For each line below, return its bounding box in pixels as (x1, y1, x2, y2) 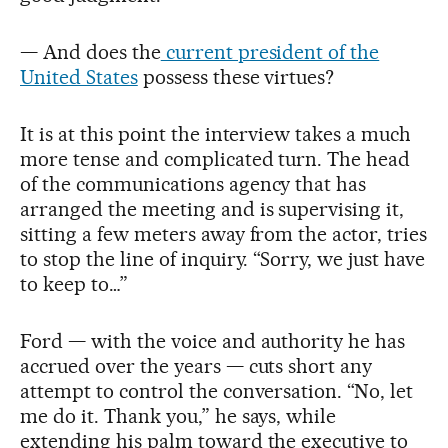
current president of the (160, 40, 380, 64)
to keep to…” (20, 272, 128, 296)
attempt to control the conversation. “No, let (20, 379, 414, 403)
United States (20, 65, 138, 89)
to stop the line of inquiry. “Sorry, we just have (20, 247, 426, 271)
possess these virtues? (137, 65, 335, 89)
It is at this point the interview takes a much (20, 122, 412, 146)
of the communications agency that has (20, 172, 367, 196)
